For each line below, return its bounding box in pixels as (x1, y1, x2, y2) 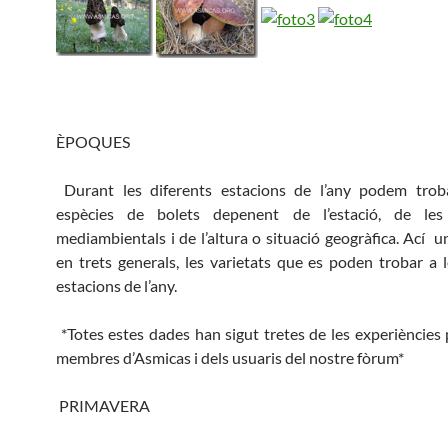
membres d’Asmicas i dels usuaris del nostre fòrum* (56, 347, 404, 367)
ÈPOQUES (56, 131, 130, 151)
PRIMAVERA (56, 395, 150, 415)
